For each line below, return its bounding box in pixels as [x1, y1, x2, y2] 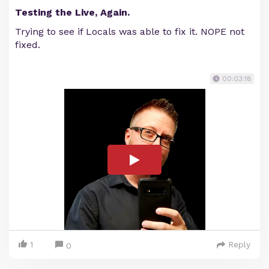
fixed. [15, 39, 40, 50]
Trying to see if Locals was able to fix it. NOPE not [15, 26, 244, 37]
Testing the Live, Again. [15, 7, 130, 18]
